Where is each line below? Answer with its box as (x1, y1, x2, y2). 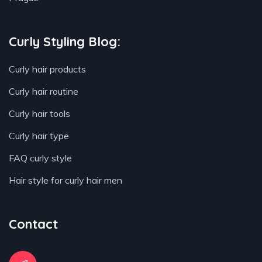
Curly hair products (9, 63, 86, 75)
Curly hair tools (9, 108, 70, 120)
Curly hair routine (9, 85, 78, 98)
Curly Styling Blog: (9, 33, 120, 50)
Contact (9, 216, 58, 233)
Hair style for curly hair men (9, 174, 122, 187)
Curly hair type (9, 130, 69, 142)
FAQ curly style (9, 152, 72, 164)
